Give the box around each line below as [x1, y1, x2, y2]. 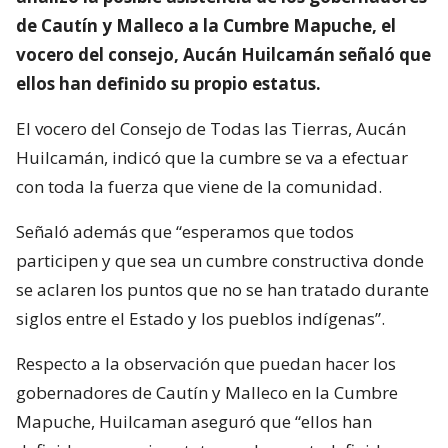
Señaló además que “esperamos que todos [16, 219, 354, 243]
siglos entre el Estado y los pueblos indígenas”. [16, 306, 385, 330]
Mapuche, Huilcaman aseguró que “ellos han [16, 409, 372, 433]
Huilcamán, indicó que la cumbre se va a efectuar [16, 145, 408, 169]
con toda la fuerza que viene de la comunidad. [16, 174, 382, 198]
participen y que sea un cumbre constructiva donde [16, 248, 424, 272]
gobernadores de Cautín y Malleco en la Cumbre [16, 380, 398, 404]
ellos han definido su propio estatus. [16, 71, 321, 95]
